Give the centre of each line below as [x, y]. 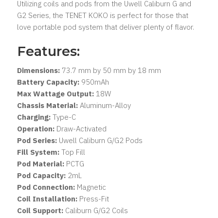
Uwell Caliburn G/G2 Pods [100, 140]
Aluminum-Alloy [104, 105]
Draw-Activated [81, 128]
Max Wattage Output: [55, 93]
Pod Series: [37, 140]
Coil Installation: [47, 199]
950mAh [94, 82]
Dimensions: [38, 70]
